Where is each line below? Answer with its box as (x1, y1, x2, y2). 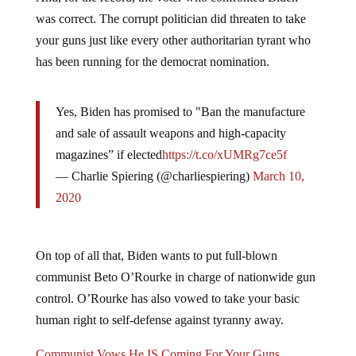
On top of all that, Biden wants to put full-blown (35, 236, 277, 250)
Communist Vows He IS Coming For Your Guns (35, 335, 280, 349)
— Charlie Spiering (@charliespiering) (55, 157, 253, 171)
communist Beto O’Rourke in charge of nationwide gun (35, 257, 315, 272)
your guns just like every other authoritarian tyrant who (35, 21, 311, 35)
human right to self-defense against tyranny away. (35, 300, 284, 315)
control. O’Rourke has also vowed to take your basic (35, 279, 300, 293)
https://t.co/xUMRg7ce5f (161, 135, 287, 149)
